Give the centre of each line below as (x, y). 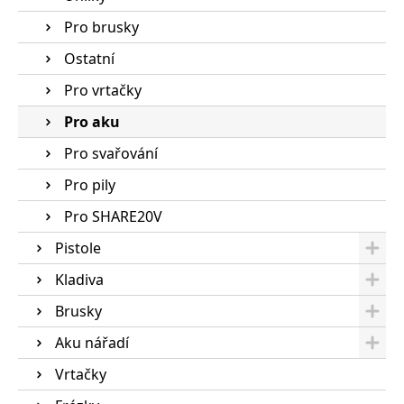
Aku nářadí (92, 343)
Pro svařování (111, 153)
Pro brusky (101, 27)
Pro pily (90, 185)
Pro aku (92, 122)
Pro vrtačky (103, 90)
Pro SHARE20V (113, 216)
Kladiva (79, 280)
